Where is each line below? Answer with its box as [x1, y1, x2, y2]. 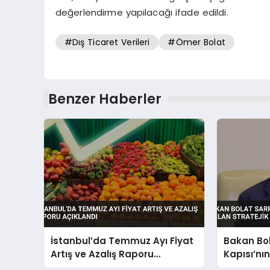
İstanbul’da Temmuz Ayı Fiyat [51, 234, 194, 247]
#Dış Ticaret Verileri [64, 36, 150, 48]
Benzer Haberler [48, 89, 162, 109]
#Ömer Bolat [168, 36, 225, 48]
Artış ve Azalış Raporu [51, 247, 154, 260]
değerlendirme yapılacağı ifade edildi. [55, 6, 228, 19]
